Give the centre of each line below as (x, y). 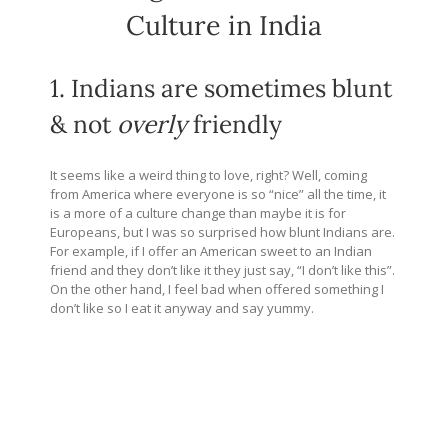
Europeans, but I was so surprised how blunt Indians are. (222, 232)
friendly (234, 123)
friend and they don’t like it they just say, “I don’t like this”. (222, 270)
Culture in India (224, 25)
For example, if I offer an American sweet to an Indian (211, 251)
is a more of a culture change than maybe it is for (198, 213)
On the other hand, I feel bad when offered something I (217, 289)
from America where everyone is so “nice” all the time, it (218, 194)
